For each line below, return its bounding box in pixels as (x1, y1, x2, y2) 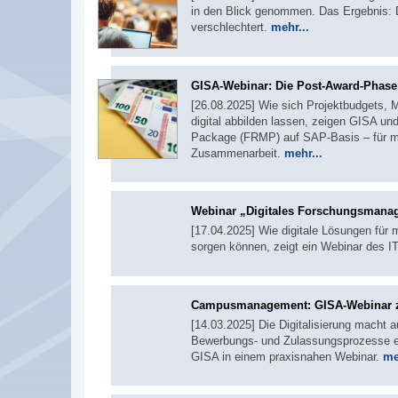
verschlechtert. (191, 20, 271, 34)
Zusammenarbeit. (191, 146, 284, 160)
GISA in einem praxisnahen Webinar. (191, 349, 383, 363)
